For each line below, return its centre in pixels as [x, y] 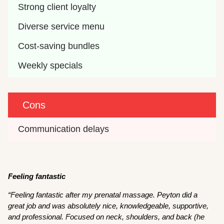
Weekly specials [50, 65]
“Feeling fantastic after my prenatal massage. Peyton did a [103, 194]
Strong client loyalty [57, 7]
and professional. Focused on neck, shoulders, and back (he [106, 216]
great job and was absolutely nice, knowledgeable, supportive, [108, 205]
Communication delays [64, 129]
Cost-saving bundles [59, 46]
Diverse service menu [61, 26]
